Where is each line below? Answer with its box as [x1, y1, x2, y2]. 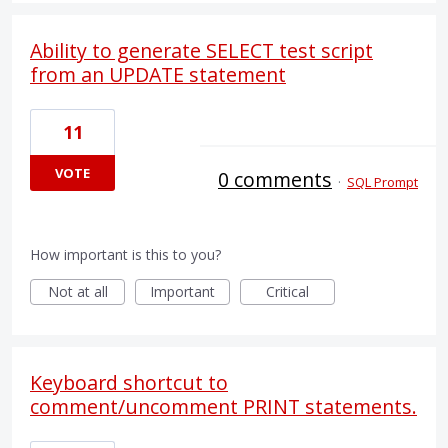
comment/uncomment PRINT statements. [30, 392, 417, 420]
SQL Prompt [347, 172, 418, 191]
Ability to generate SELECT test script [30, 36, 373, 64]
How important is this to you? [30, 244, 221, 264]
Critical [266, 281, 309, 301]
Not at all [47, 281, 108, 301]
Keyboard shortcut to [30, 368, 228, 396]
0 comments [218, 165, 332, 193]
